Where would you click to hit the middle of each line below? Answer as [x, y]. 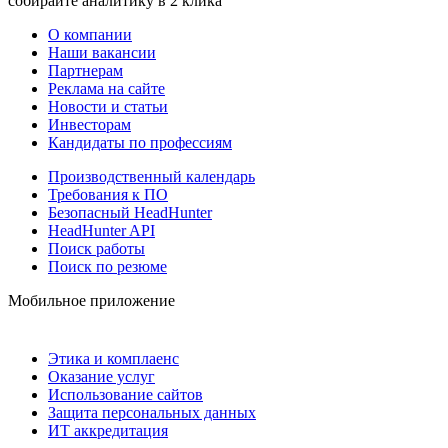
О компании [90, 35]
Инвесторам [89, 125]
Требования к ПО [108, 195]
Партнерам [85, 71]
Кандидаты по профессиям [140, 143]
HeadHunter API [101, 231]
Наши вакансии [102, 53]
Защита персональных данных [152, 413]
